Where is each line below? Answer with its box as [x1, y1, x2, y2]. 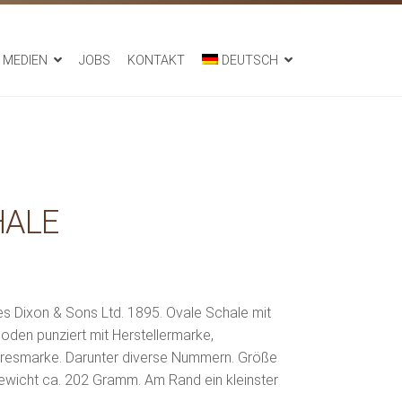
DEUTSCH [222, 53, 278, 69]
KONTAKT [127, 53, 185, 69]
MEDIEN [2, 53, 48, 69]
